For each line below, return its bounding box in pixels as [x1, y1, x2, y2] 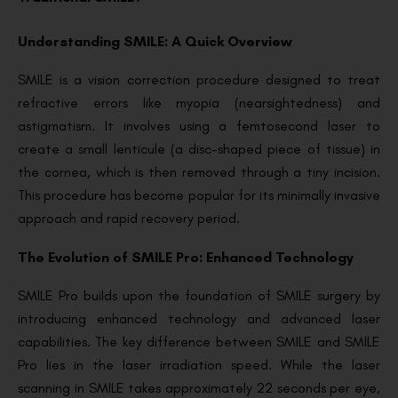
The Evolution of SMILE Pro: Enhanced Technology [18, 249, 354, 267]
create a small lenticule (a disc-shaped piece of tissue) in [18, 140, 380, 157]
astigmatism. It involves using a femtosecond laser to [18, 117, 380, 134]
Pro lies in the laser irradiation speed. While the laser [18, 356, 380, 374]
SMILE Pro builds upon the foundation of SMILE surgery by [18, 287, 380, 305]
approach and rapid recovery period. [18, 210, 240, 227]
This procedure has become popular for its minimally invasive [18, 187, 380, 203]
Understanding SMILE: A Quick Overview [18, 33, 292, 50]
